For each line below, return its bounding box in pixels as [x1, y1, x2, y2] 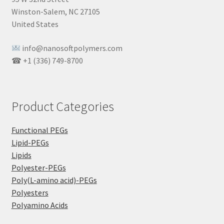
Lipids [11, 150, 31, 160]
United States [11, 19, 58, 29]
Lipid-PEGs [11, 137, 49, 148]
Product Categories [11, 98, 114, 115]
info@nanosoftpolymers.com [20, 42, 122, 53]
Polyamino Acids [11, 200, 68, 210]
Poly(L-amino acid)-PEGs [11, 175, 97, 185]
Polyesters [11, 187, 48, 198]
